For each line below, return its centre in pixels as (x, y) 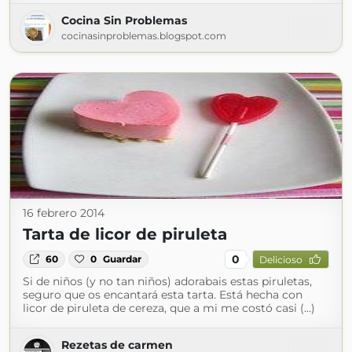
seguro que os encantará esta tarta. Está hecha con (163, 295)
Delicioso (280, 259)
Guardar (123, 259)
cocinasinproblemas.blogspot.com (144, 36)
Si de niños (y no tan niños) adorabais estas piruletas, (167, 281)
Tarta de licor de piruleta (125, 234)
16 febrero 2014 (64, 213)
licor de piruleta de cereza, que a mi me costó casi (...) (169, 308)
